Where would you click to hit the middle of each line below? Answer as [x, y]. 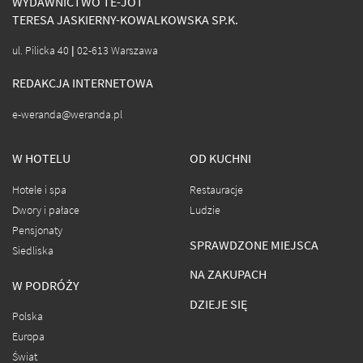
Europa [28, 337]
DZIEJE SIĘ [218, 304]
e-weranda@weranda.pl [67, 114]
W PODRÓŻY [46, 285]
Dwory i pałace [46, 210]
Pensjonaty [37, 230]
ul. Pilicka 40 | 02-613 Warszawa [85, 51]
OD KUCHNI [220, 159]
